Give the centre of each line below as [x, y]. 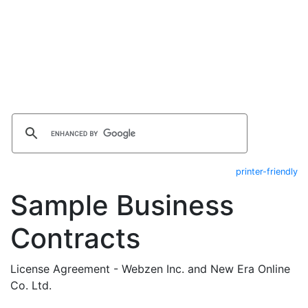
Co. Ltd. [31, 285]
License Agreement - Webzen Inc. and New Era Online [150, 269]
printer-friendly [267, 172]
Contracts [75, 238]
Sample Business [122, 205]
